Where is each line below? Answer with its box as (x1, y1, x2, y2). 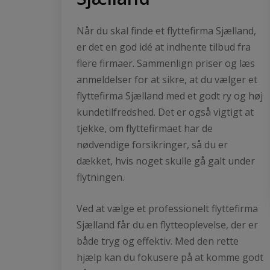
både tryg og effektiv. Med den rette (77, 234, 239, 248)
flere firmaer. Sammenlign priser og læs (77, 56, 255, 70)
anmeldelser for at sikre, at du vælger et (77, 72, 257, 86)
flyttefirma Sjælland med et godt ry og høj (77, 89, 263, 102)
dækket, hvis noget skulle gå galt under (77, 154, 255, 168)
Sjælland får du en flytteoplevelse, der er (77, 218, 258, 231)
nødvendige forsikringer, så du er (77, 137, 228, 151)
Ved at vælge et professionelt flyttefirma (77, 201, 258, 215)
